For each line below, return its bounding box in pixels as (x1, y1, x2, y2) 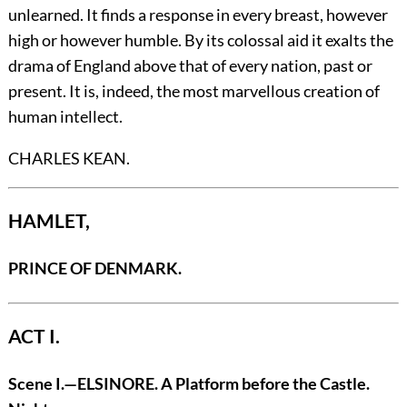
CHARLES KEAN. (7, 148, 130, 169)
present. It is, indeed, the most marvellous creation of (7, 81, 380, 102)
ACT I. (7, 324, 60, 348)
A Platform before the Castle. (160, 373, 370, 394)
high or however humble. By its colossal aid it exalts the (7, 30, 393, 51)
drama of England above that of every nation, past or (7, 55, 372, 76)
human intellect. (7, 106, 123, 127)
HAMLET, (7, 209, 90, 233)
